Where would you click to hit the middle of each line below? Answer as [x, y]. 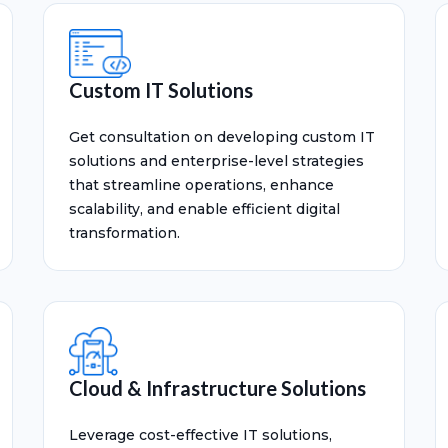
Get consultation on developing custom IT [222, 137]
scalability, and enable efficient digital [204, 209]
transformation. [124, 233]
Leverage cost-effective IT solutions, [200, 435]
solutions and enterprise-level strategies [216, 161]
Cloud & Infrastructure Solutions [217, 388]
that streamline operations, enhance [201, 185]
